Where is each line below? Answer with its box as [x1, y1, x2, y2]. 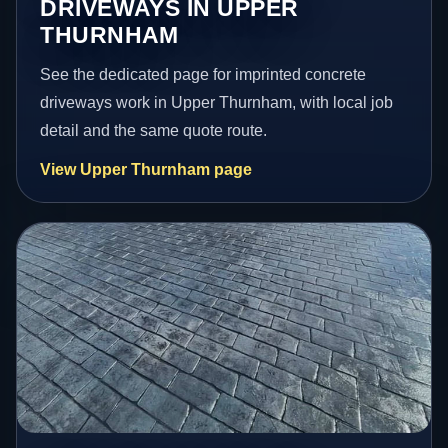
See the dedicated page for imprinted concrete [40, 65, 367, 83]
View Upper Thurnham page [40, 160, 253, 178]
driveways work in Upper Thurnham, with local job [40, 93, 394, 111]
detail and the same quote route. [40, 121, 268, 139]
